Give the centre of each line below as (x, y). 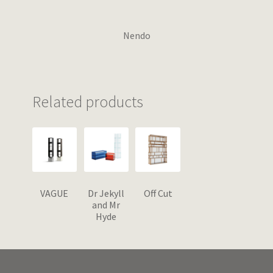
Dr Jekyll (106, 193)
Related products (87, 102)
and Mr (106, 205)
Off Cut (158, 193)
